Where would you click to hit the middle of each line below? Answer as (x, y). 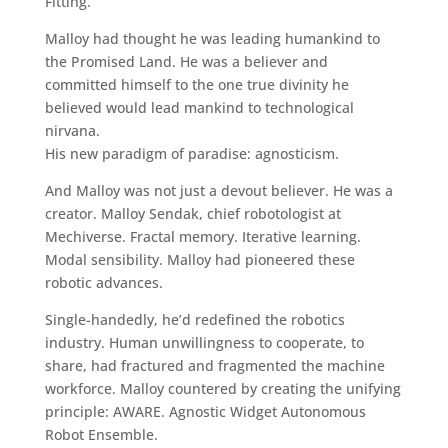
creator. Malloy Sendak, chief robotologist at (192, 213)
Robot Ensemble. (101, 434)
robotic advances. (103, 282)
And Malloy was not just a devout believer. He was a (218, 190)
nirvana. (72, 130)
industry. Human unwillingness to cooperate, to (204, 342)
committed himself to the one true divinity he (196, 84)
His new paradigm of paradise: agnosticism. (191, 153)
